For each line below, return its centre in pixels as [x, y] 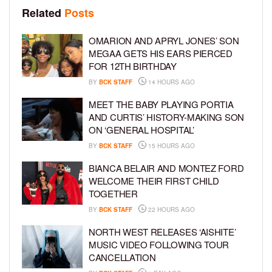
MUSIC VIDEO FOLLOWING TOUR [159, 244]
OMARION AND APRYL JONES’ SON [164, 40]
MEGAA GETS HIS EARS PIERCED [161, 53]
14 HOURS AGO [171, 82]
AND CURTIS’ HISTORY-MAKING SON [166, 117]
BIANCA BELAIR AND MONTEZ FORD [166, 168]
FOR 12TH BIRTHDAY [133, 66]
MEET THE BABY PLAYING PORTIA [161, 104]
